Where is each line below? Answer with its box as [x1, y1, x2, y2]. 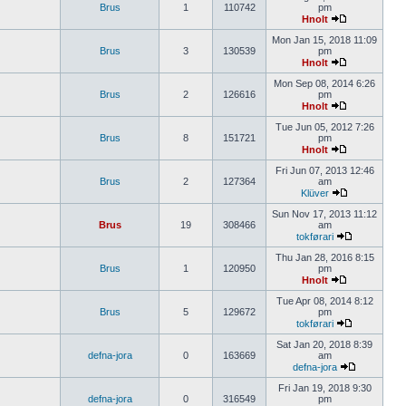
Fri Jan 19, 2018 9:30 [277, 382, 372, 393]
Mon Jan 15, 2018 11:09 [272, 34, 377, 45]
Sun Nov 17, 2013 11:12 [272, 208, 377, 219]
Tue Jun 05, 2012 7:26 [275, 121, 374, 132]
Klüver [301, 188, 329, 198]
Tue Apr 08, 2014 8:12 [275, 295, 373, 306]
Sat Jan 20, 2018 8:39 [276, 339, 372, 350]
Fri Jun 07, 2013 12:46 [275, 165, 374, 176]
